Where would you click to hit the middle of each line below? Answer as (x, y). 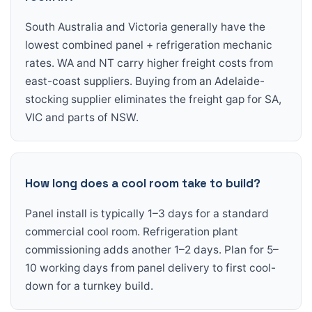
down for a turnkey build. (89, 286)
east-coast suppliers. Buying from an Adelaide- (145, 81)
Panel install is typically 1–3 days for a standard (147, 213)
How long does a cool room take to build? (143, 183)
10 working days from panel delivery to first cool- (150, 267)
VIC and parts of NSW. (82, 117)
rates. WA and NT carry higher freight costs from (149, 63)
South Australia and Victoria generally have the (145, 26)
